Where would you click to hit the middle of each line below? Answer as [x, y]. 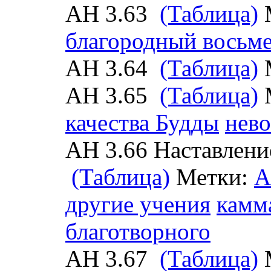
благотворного [138, 231]
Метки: [212, 177]
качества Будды [142, 122]
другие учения [138, 204]
